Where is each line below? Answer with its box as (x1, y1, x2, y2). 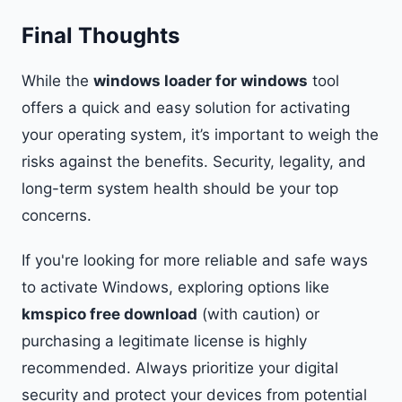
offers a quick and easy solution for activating (22, 99, 350, 117)
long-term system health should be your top (22, 179, 338, 197)
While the (22, 72, 93, 90)
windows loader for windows (93, 72, 308, 90)
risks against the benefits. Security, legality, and (22, 153, 366, 170)
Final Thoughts (22, 22, 179, 48)
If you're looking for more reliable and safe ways (22, 251, 368, 269)
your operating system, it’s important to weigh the (22, 126, 379, 144)
